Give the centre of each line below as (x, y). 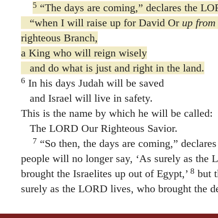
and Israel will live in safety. (87, 98)
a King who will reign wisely (84, 53)
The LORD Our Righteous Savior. (99, 128)
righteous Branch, (59, 37)
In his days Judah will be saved (94, 83)
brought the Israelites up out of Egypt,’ (104, 173)
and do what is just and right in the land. (112, 68)
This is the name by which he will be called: (117, 113)
